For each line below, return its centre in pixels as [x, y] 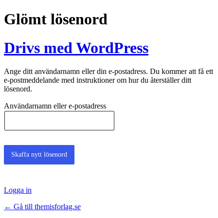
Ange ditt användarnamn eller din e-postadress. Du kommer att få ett [109, 72]
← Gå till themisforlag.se [42, 206]
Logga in [18, 190]
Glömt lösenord [56, 19]
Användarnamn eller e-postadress [55, 106]
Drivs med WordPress [76, 47]
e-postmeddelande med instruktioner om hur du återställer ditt [98, 80]
